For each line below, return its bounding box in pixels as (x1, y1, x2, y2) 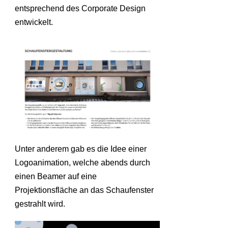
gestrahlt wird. (15, 199, 65, 208)
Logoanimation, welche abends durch (15, 158, 150, 167)
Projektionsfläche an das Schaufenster (15, 185, 154, 194)
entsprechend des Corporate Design (15, 4, 146, 13)
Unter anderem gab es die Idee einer (15, 144, 147, 153)
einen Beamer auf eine (15, 172, 97, 181)
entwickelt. (15, 18, 53, 27)
